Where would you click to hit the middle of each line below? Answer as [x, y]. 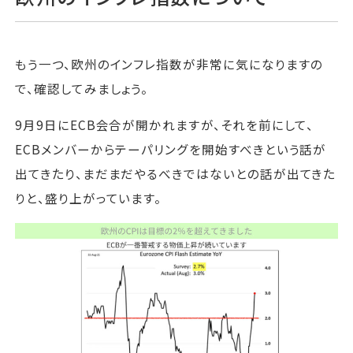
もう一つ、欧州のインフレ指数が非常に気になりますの [169, 63]
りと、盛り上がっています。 [89, 198]
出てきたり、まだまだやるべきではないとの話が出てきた [176, 174]
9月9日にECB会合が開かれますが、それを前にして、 [165, 125]
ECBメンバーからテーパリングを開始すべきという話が [171, 149]
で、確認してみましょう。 [82, 88]
